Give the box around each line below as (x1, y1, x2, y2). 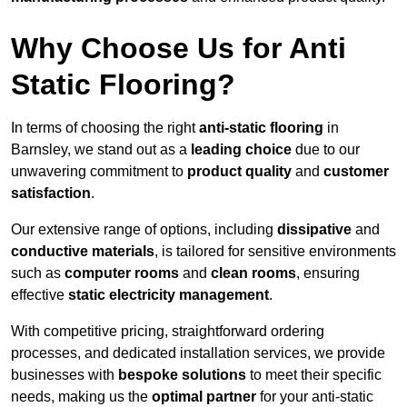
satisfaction (11, 185, 91, 202)
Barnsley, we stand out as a (11, 142, 191, 158)
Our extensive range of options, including (11, 222, 277, 238)
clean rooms (211, 265, 296, 282)
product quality (187, 164, 292, 180)
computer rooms (65, 265, 179, 282)
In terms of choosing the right (11, 120, 199, 136)
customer (323, 164, 389, 180)
